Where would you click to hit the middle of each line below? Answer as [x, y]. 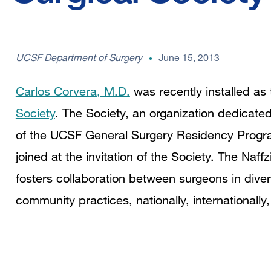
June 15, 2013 [189, 58]
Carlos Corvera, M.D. [73, 91]
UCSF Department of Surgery [79, 58]
